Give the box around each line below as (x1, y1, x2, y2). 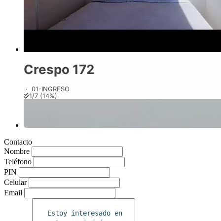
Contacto (4, 138, 32, 146)
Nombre (4, 147, 30, 155)
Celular (4, 178, 27, 186)
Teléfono (4, 157, 32, 166)
